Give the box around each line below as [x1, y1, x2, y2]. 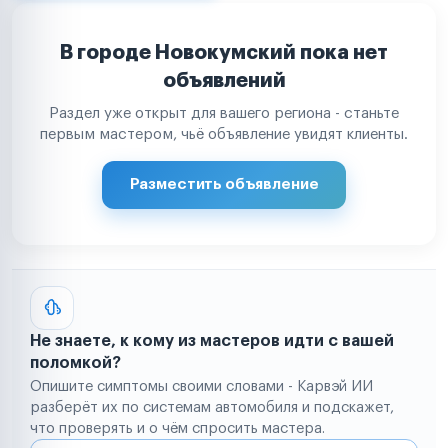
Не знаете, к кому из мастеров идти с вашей [30, 333, 394, 349]
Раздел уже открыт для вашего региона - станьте [49, 106, 399, 121]
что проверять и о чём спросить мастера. [30, 421, 325, 436]
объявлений [162, 70, 286, 91]
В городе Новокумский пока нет [60, 42, 388, 63]
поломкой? [30, 355, 121, 371]
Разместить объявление [129, 177, 319, 192]
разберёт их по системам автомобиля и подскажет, [30, 400, 394, 415]
